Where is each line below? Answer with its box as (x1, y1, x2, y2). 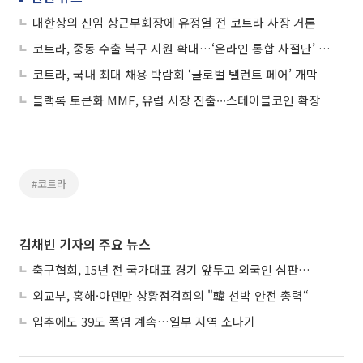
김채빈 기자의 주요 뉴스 (19, 233, 151, 254)
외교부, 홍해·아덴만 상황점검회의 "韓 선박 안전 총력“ (32, 286, 309, 304)
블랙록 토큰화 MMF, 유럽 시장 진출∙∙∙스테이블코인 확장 (32, 91, 320, 109)
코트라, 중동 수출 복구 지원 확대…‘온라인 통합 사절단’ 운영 (318, 39, 331, 57)
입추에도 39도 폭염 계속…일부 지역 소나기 (32, 312, 255, 330)
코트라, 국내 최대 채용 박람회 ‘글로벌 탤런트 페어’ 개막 (32, 65, 318, 83)
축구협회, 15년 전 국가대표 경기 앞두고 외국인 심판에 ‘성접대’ (298, 260, 310, 278)
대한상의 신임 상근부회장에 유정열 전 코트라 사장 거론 (32, 13, 316, 31)
